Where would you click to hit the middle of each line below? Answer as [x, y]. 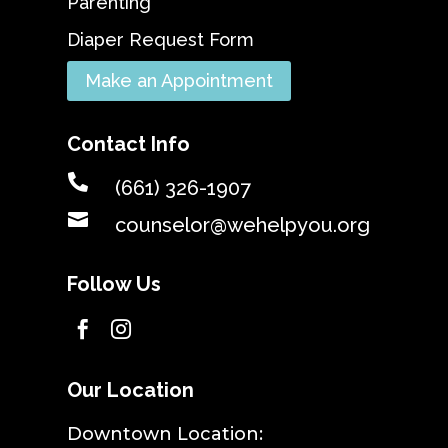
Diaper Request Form [161, 39]
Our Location [131, 389]
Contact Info [129, 144]
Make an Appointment [179, 80]
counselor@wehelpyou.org [242, 225]
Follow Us [114, 284]
